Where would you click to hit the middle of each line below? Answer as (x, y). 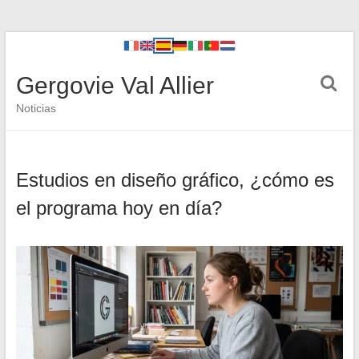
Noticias (36, 108)
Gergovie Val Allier (115, 85)
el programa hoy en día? (119, 208)
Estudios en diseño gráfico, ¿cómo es (175, 180)
